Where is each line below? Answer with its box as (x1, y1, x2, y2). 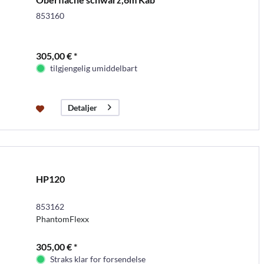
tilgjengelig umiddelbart (49, 62, 137, 73)
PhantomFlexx (35, 213, 89, 224)
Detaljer (67, 102, 97, 113)
